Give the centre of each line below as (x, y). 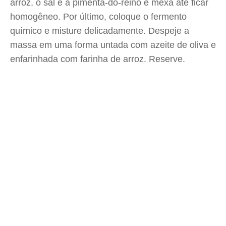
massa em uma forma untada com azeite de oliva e (113, 45)
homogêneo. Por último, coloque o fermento (98, 17)
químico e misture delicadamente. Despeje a (100, 31)
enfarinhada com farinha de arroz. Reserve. (98, 59)
